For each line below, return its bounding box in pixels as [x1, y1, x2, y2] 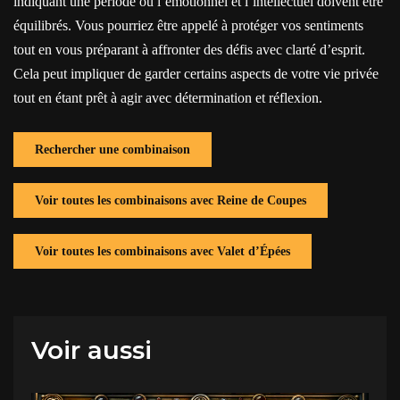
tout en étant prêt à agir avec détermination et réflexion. [13, 90, 322, 105]
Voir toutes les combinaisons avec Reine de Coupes [35, 194, 306, 207]
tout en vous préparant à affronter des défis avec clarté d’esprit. [13, 42, 365, 57]
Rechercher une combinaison [35, 143, 190, 156]
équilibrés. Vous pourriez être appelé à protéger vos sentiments [13, 18, 363, 33]
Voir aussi [47, 335, 152, 365]
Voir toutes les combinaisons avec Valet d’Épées [35, 245, 290, 258]
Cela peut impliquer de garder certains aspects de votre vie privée [13, 66, 379, 81]
